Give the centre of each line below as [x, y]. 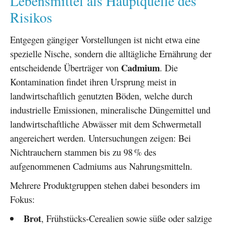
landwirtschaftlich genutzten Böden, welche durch [101, 95]
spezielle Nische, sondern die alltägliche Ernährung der [111, 53]
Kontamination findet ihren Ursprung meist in [93, 81]
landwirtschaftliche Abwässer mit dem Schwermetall [106, 124]
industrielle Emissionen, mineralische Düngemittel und [110, 109]
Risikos [31, 17]
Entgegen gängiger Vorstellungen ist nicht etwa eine [105, 39]
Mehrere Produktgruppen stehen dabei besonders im [105, 185]
